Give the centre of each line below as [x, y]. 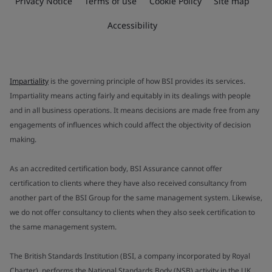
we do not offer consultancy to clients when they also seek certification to [132, 212]
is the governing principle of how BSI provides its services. [147, 81]
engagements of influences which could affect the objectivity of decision [130, 124]
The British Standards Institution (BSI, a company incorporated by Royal [130, 256]
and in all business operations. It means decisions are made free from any [134, 110]
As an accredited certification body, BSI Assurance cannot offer [116, 168]
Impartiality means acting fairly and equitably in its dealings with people [130, 95]
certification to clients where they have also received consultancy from [128, 183]
